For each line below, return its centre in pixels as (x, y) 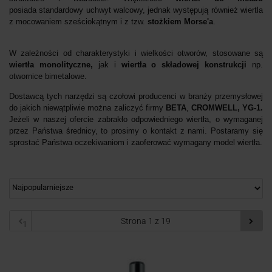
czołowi (124, 96)
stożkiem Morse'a (180, 21)
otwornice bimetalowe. (48, 76)
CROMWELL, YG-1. (227, 107)
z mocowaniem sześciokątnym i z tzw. (78, 21)
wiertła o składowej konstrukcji (184, 64)
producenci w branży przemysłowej (201, 96)
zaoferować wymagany (172, 142)
